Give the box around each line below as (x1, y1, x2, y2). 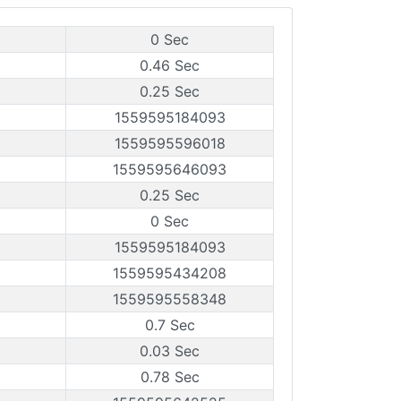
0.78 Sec (140, 368, 200, 386)
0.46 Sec (140, 56, 200, 74)
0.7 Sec (144, 316, 195, 334)
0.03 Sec (140, 342, 200, 360)
